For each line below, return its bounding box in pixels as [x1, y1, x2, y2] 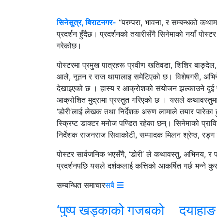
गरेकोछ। [57, 40, 82, 50]
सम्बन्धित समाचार [57, 180, 105, 190]
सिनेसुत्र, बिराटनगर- [57, 17, 116, 27]
